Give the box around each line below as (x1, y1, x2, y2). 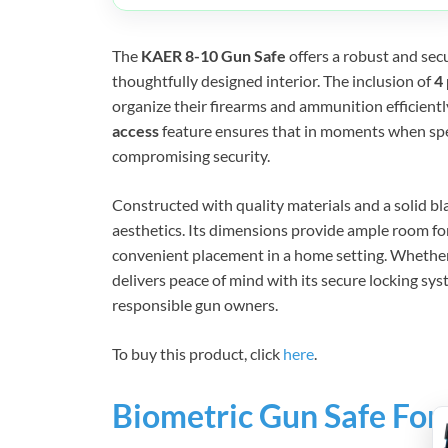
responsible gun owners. (112, 294, 278, 314)
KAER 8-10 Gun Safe (141, 45, 286, 65)
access (112, 120, 159, 140)
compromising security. (112, 145, 270, 165)
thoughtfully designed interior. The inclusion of (112, 70, 434, 90)
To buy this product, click (112, 343, 283, 363)
